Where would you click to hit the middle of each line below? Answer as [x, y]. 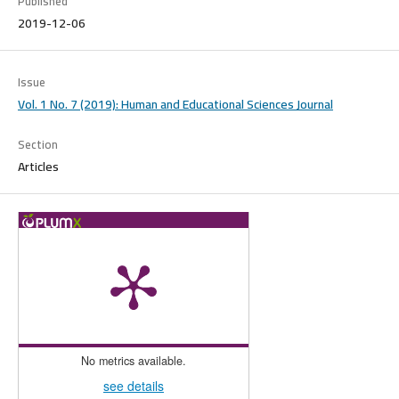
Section [37, 144]
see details [133, 385]
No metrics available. [133, 360]
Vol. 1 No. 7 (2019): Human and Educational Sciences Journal [175, 104]
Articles [38, 166]
